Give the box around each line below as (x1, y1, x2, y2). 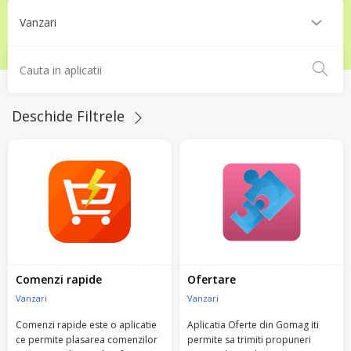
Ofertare (187, 271, 236, 287)
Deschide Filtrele (12, 107, 128, 125)
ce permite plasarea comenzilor (16, 332, 157, 346)
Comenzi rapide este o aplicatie (16, 317, 157, 331)
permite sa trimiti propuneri (187, 332, 311, 346)
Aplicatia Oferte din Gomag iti (187, 317, 319, 331)
